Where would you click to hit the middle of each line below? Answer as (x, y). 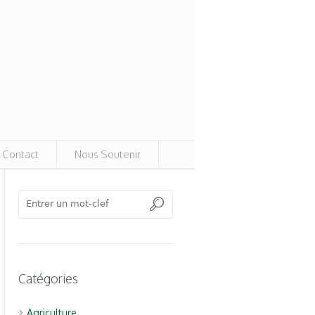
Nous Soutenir (108, 154)
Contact (20, 154)
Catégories (49, 278)
